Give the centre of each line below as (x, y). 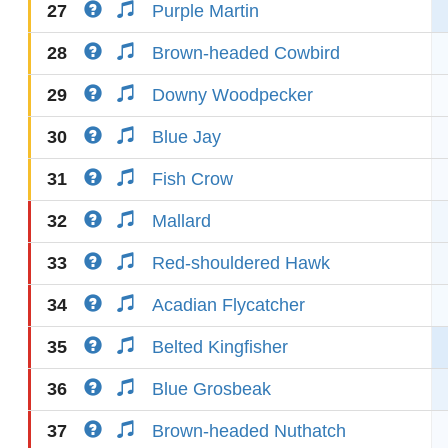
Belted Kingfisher (220, 347)
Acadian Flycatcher (228, 305)
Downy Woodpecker (232, 95)
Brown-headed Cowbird (246, 53)
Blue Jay (186, 137)
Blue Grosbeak (211, 389)
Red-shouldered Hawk (241, 263)
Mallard (181, 221)
